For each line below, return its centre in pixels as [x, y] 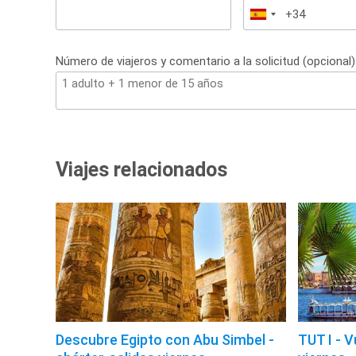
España [278, 16]
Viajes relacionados [141, 170]
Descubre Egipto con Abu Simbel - [165, 340]
